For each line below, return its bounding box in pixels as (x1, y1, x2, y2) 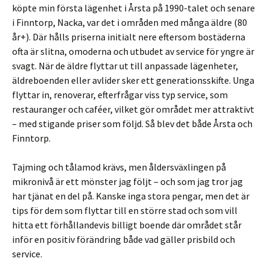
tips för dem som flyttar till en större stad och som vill (12, 204, 237, 216)
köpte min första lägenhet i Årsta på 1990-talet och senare (12, 1, 255, 14)
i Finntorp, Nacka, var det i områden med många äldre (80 (12, 16, 247, 28)
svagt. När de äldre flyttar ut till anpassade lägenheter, (12, 59, 238, 72)
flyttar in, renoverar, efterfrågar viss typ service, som (12, 88, 228, 101)
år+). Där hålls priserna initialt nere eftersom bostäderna (12, 30, 245, 43)
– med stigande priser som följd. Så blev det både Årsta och (12, 117, 253, 130)
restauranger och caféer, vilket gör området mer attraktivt (12, 102, 254, 115)
